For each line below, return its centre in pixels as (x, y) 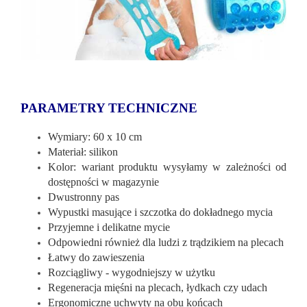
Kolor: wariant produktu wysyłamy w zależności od (167, 167)
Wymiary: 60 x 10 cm (95, 137)
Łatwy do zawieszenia (96, 258)
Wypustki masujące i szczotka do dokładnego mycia (160, 212)
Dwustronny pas (84, 197)
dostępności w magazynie (103, 182)
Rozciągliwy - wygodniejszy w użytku (132, 273)
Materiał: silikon (83, 152)
